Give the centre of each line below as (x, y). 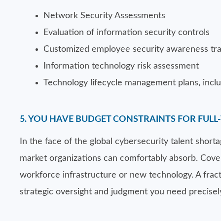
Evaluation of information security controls (127, 33)
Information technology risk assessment (121, 66)
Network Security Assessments (104, 16)
